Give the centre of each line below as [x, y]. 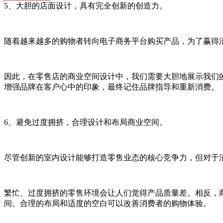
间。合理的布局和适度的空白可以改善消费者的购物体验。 [108, 203]
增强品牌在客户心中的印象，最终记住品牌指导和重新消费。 [111, 87]
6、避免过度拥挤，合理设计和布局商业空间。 [86, 122]
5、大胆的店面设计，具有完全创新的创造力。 [86, 5]
